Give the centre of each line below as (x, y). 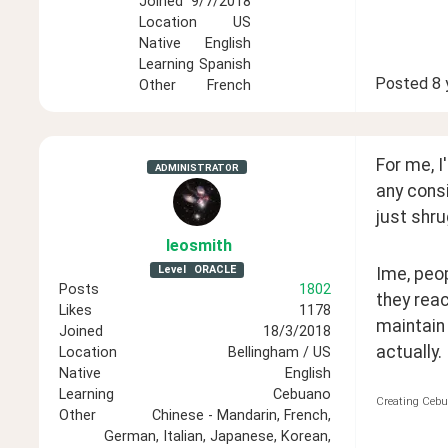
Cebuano (301, 394)
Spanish (224, 65)
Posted (401, 83)
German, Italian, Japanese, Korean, (217, 436)
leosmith (198, 245)
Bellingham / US (279, 352)
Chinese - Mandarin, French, (241, 415)
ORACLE (214, 269)
